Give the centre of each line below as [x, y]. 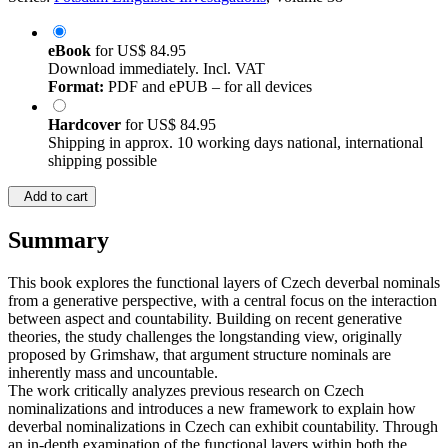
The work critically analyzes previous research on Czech [186, 391]
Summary [58, 240]
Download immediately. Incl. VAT [156, 69]
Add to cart [52, 197]
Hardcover [86, 125]
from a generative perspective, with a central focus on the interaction [222, 301]
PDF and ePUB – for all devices [208, 87]
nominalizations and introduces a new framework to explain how [212, 409]
